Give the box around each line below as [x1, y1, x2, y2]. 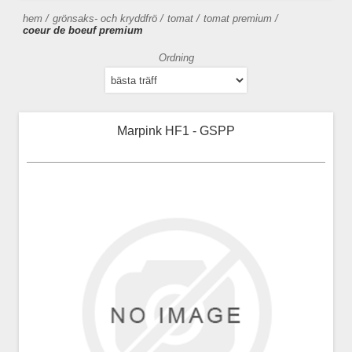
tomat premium [203, 13, 272, 24]
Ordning [158, 52, 194, 64]
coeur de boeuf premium [23, 24, 143, 36]
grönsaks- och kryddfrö [53, 13, 157, 24]
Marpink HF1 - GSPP [117, 124, 235, 137]
